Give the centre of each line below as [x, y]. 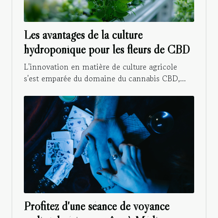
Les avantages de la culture [83, 35]
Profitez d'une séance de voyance [97, 206]
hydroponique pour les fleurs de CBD [107, 50]
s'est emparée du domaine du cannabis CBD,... [105, 79]
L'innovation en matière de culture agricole [100, 67]
